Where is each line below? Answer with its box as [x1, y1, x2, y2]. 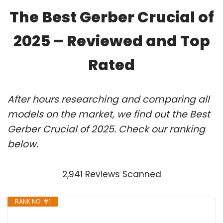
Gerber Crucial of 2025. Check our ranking [7, 122, 205, 136]
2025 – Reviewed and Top [13, 30, 210, 52]
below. [7, 137, 38, 151]
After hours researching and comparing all [7, 92, 210, 106]
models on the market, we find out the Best [7, 107, 210, 121]
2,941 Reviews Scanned [62, 168, 161, 180]
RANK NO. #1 [15, 197, 51, 206]
